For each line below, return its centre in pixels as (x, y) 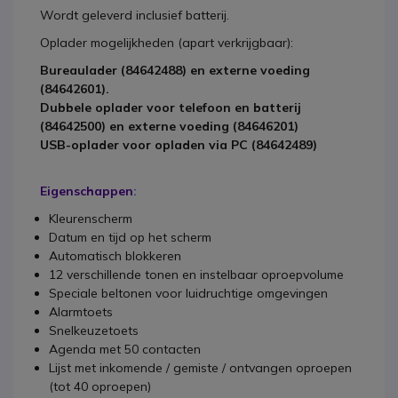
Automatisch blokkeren (115, 256)
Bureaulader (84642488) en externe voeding (175, 70)
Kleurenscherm (91, 219)
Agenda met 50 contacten (125, 349)
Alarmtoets (81, 312)
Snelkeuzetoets (94, 330)
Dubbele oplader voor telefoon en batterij (171, 107)
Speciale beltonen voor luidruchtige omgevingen (188, 293)
